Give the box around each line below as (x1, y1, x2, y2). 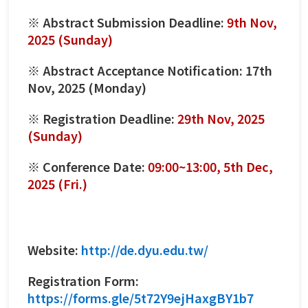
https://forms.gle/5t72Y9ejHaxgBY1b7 (27, 288, 254, 307)
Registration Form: (27, 271, 139, 289)
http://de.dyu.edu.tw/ (81, 240, 208, 258)
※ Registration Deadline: (27, 109, 177, 127)
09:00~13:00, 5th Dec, (148, 157, 273, 175)
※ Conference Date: (27, 157, 148, 175)
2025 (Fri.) (27, 174, 87, 192)
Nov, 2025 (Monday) (27, 78, 146, 96)
